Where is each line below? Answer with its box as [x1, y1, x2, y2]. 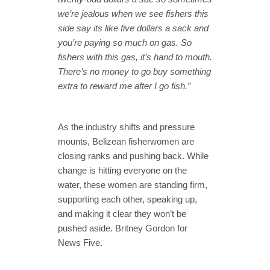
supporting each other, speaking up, [58, 194, 197, 205]
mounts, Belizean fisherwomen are [58, 136, 194, 147]
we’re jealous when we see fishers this [58, 8, 209, 19]
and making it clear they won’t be [58, 209, 186, 219]
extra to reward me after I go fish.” [58, 81, 190, 92]
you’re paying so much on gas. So [58, 37, 192, 48]
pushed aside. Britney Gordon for [58, 223, 187, 234]
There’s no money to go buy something [58, 66, 211, 77]
